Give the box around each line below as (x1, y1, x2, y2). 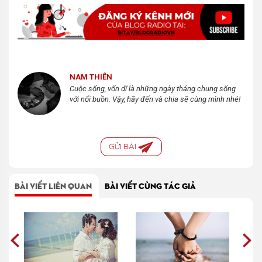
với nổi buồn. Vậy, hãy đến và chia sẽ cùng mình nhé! (70, 94, 240, 104)
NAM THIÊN (70, 72, 112, 81)
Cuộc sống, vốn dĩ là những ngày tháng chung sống (70, 84, 236, 93)
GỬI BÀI (109, 141, 139, 151)
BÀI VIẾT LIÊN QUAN (15, 180, 92, 191)
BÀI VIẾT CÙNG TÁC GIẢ (105, 180, 196, 191)
